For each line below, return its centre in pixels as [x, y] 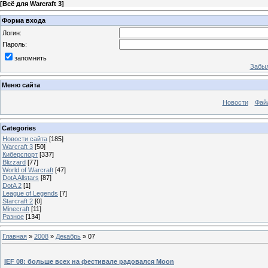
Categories [19, 128]
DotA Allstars [21, 177]
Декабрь [68, 236]
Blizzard [14, 162]
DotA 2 [12, 185]
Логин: [12, 33]
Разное [13, 216]
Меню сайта [21, 85]
